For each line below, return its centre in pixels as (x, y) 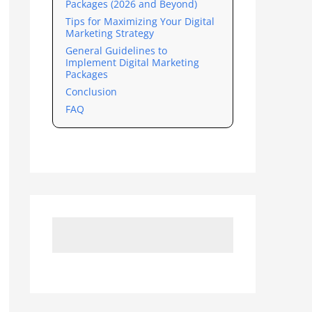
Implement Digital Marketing (132, 63)
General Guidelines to (116, 51)
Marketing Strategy (109, 33)
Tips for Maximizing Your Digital (140, 22)
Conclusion (91, 92)
